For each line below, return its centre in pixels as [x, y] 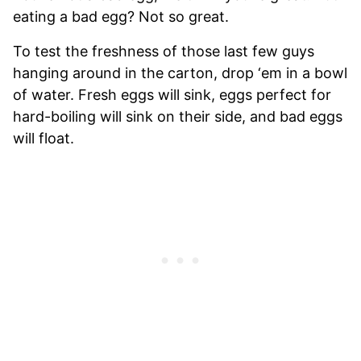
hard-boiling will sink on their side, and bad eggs [178, 116]
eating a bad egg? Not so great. [121, 16]
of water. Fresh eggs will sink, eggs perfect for [172, 94]
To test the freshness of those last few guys [164, 51]
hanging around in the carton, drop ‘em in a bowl [180, 73]
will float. [44, 138]
